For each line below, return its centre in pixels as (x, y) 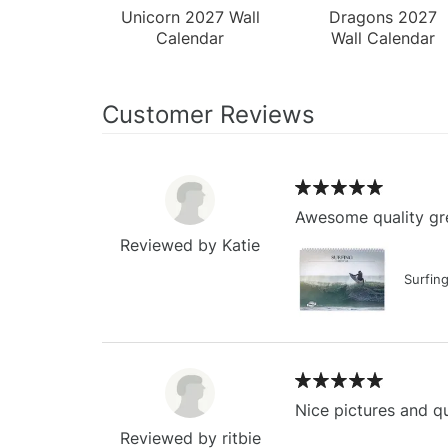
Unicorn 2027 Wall (190, 16)
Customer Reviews (208, 114)
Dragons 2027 (382, 16)
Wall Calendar (382, 37)
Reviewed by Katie (190, 244)
